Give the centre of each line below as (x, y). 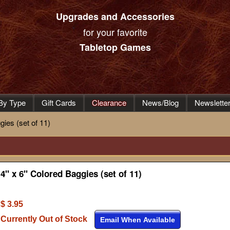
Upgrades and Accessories (115, 16)
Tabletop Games (115, 47)
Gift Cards (59, 102)
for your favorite (115, 32)
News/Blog (160, 102)
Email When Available (138, 220)
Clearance (109, 102)
